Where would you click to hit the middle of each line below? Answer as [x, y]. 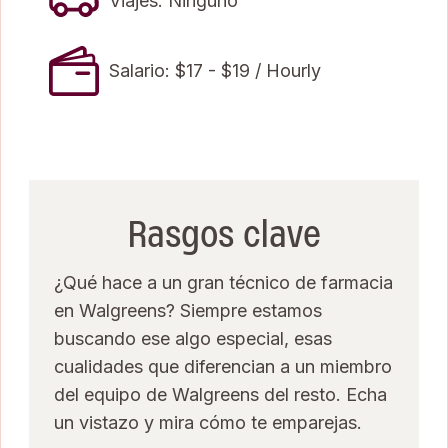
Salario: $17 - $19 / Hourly [215, 70]
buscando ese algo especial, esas [193, 338]
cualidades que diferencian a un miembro [223, 366]
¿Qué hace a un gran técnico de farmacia [223, 282]
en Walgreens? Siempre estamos [188, 310]
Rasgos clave [224, 234]
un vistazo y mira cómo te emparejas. [208, 422]
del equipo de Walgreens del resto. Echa [220, 394]
